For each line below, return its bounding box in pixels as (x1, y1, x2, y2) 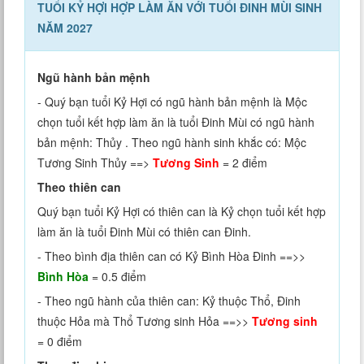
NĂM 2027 (37, 19, 93, 37)
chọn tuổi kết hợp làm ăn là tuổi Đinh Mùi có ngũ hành (37, 114, 314, 131)
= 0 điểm (37, 333, 82, 350)
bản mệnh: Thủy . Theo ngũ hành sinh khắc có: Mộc (37, 134, 306, 151)
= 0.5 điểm (89, 268, 146, 285)
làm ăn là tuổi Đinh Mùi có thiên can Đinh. (37, 223, 251, 240)
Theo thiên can (37, 179, 121, 196)
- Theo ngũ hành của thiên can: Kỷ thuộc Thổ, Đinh (37, 292, 301, 310)
